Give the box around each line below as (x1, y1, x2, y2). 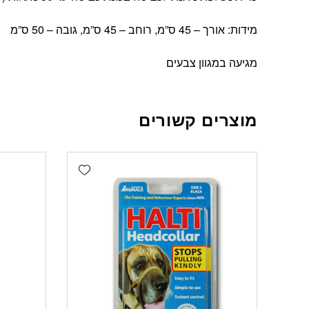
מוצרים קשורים (139, 108, 257, 132)
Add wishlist (31, 157, 85, 172)
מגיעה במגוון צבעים (166, 54, 257, 71)
